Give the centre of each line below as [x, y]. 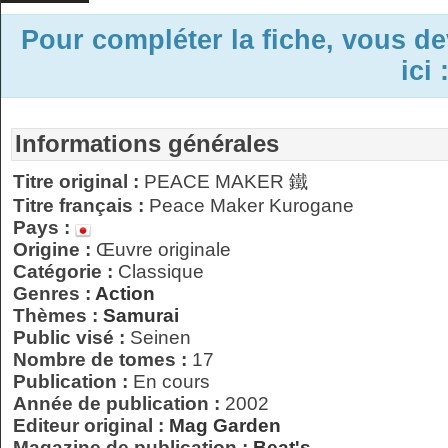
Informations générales [147, 143]
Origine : [54, 249]
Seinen [160, 337]
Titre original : [78, 181]
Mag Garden [225, 425]
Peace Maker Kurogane [251, 205]
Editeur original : [91, 425]
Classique [161, 271]
